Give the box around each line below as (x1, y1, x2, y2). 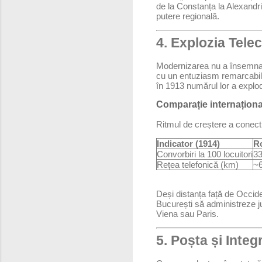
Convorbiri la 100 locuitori (157, 149, 253, 160)
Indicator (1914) (157, 139, 220, 149)
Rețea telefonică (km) (157, 160, 239, 170)
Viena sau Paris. (156, 209, 219, 219)
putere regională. (156, 11, 219, 22)
